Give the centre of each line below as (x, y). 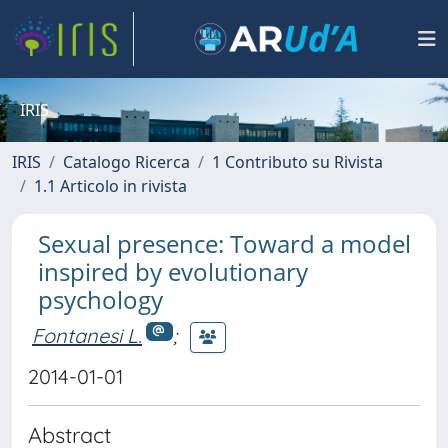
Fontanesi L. (87, 335)
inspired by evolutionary (173, 271)
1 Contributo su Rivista (297, 162)
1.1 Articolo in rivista (110, 186)
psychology (100, 299)
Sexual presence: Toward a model (224, 243)
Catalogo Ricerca (126, 162)
